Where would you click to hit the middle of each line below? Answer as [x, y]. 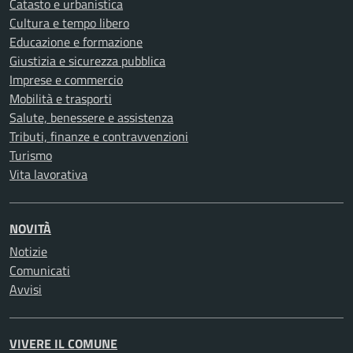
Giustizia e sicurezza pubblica [87, 61]
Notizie [28, 251]
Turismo [31, 155]
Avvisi [26, 289]
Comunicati [40, 270]
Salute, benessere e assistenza [91, 117]
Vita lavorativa [48, 174]
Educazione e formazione [76, 42]
